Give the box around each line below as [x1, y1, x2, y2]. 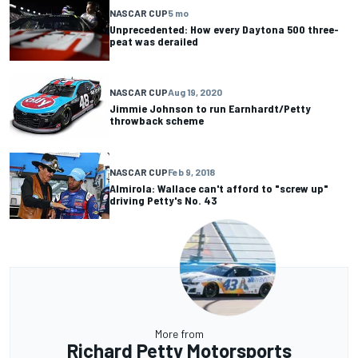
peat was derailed [109, 34, 198, 49]
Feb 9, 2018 [168, 165, 215, 177]
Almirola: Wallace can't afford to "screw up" [109, 181, 328, 195]
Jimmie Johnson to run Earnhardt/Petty [109, 101, 311, 116]
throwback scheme [109, 113, 204, 128]
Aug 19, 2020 [168, 86, 222, 98]
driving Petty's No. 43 [109, 193, 217, 207]
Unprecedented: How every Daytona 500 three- [109, 22, 339, 37]
